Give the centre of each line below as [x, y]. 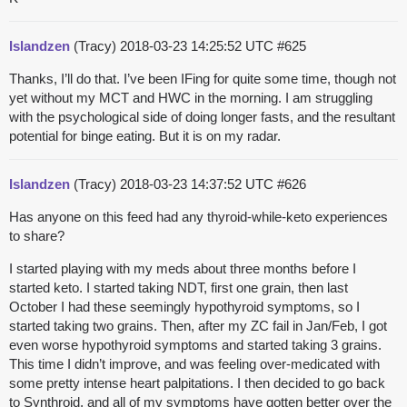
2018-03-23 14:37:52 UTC [199, 184]
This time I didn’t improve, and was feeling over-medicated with [194, 364]
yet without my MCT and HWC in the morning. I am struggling [191, 98]
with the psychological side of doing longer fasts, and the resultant [202, 117]
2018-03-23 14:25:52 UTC [199, 46]
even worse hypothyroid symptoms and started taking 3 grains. [195, 345]
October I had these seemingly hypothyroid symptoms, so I [184, 307]
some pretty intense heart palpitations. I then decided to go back [197, 383]
